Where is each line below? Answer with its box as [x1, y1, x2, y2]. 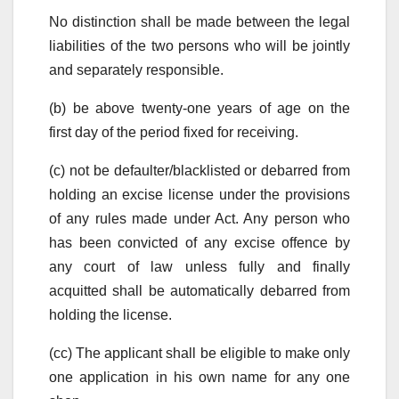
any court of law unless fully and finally [49, 258, 350, 274]
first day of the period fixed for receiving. [49, 124, 298, 140]
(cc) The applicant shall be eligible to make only [49, 345, 350, 361]
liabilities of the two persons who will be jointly [49, 37, 350, 53]
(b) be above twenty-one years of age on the [49, 100, 350, 116]
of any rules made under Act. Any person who [49, 210, 350, 226]
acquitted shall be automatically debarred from [49, 282, 350, 298]
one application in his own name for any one [49, 369, 350, 385]
